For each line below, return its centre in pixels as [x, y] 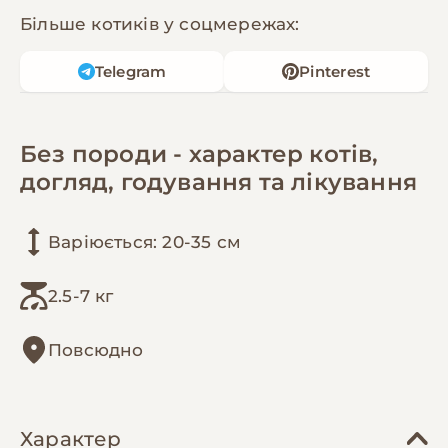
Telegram [130, 71]
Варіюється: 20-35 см [144, 241]
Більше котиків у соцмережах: [160, 23]
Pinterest [335, 71]
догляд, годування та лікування [218, 181]
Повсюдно [96, 349]
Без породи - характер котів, [199, 153]
